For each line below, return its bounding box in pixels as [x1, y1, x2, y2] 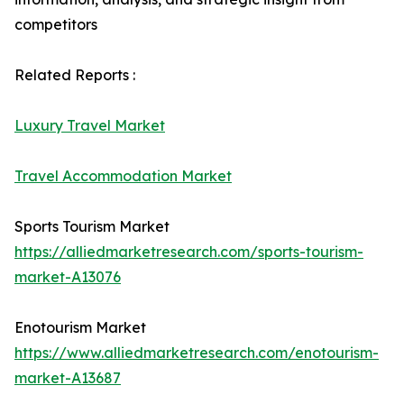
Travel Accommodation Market [14, 167, 232, 186]
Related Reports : [14, 66, 135, 85]
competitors [14, 15, 97, 34]
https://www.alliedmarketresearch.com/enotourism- [14, 344, 379, 363]
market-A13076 [14, 268, 121, 287]
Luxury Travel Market [14, 116, 165, 135]
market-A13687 [14, 369, 121, 388]
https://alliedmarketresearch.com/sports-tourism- [14, 243, 363, 262]
